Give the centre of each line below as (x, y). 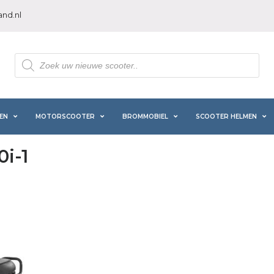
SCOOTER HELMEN (226, 117)
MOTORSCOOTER (65, 117)
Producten (37, 57)
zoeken (30, 65)
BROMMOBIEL (145, 117)
